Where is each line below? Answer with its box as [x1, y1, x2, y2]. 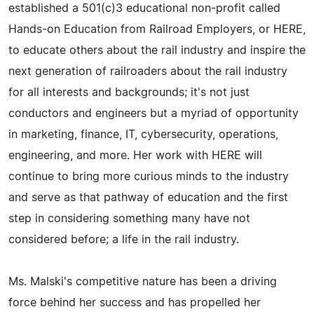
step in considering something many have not [8, 213, 250, 224]
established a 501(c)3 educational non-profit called [8, 3, 280, 14]
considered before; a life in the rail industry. [8, 234, 239, 245]
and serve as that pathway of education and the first [8, 192, 288, 203]
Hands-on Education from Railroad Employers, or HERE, [8, 24, 306, 35]
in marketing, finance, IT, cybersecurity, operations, [8, 129, 278, 140]
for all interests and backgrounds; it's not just [8, 87, 250, 98]
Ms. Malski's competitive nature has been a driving [8, 276, 277, 287]
